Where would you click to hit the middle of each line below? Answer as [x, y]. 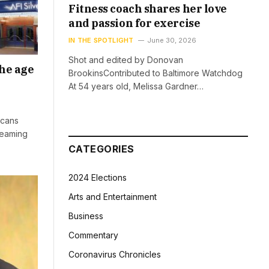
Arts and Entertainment [113, 197]
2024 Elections [98, 178]
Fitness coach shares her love [148, 9]
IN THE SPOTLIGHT [101, 41]
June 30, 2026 [171, 41]
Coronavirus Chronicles [115, 255]
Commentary [93, 235]
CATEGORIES [101, 149]
